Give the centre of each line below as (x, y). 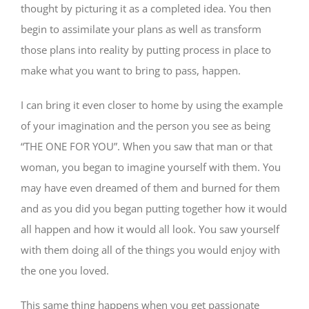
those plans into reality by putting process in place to (146, 49)
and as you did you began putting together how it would (154, 208)
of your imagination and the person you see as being (146, 125)
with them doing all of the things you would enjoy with (150, 249)
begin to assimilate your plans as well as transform (141, 29)
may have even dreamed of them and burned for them (150, 187)
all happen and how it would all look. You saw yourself (150, 229)
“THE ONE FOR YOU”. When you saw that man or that (147, 146)
